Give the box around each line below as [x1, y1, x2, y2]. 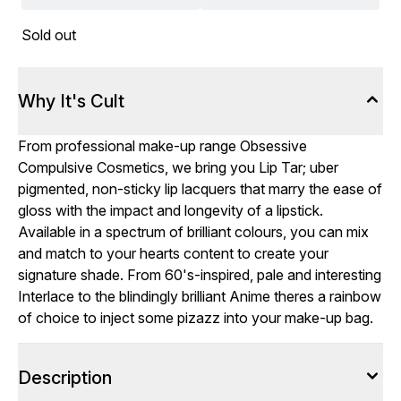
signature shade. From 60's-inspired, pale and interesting [18, 266, 381, 284]
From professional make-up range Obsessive [18, 137, 307, 155]
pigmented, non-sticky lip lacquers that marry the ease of [18, 180, 382, 198]
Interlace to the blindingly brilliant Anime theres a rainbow [18, 287, 381, 305]
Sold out [21, 26, 76, 44]
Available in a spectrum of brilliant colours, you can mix [18, 223, 369, 241]
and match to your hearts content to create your [18, 244, 328, 262]
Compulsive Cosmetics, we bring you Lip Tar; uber [18, 158, 338, 176]
